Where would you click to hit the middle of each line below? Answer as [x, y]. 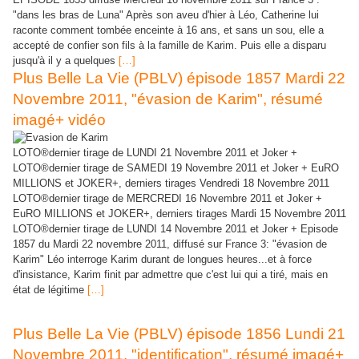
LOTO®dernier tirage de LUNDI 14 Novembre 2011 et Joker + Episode [175, 228]
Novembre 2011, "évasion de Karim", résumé [168, 99]
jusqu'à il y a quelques [66, 60]
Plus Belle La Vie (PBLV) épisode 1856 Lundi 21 [179, 333]
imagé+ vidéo [59, 119]
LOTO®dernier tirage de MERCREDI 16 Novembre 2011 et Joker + [167, 198]
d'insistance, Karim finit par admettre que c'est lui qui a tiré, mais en [170, 274]
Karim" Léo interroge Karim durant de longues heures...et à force [162, 259]
